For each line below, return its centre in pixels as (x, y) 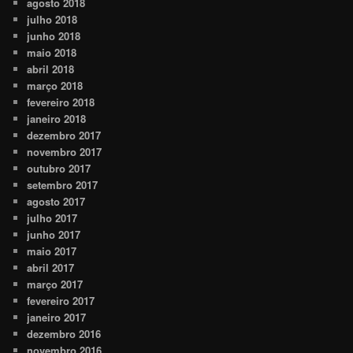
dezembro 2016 (64, 334)
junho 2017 (54, 235)
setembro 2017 (63, 185)
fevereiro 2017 (61, 301)
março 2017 (55, 284)
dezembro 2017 (64, 136)
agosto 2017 (56, 202)
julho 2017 (52, 218)
